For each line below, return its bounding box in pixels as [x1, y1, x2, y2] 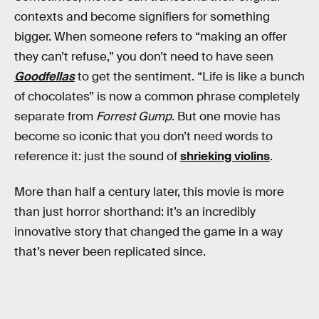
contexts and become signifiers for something [14, 9, 270, 24]
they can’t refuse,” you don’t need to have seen [14, 49, 273, 64]
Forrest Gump [96, 109, 172, 124]
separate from [14, 109, 96, 124]
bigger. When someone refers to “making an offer [14, 29, 287, 44]
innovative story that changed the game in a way [14, 224, 283, 239]
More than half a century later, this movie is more [14, 184, 284, 199]
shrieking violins [180, 149, 270, 164]
